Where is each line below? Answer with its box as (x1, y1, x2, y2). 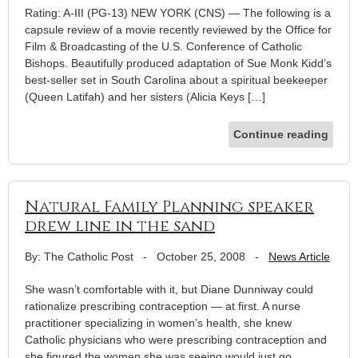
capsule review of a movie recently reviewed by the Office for (25, 22, 332, 36)
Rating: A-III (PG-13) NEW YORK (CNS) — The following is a (25, 6, 331, 19)
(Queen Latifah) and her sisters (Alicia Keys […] (25, 89, 265, 103)
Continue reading (233, 127, 328, 141)
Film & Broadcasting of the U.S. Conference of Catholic (25, 39, 302, 53)
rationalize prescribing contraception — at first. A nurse (25, 299, 300, 312)
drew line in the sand (25, 214, 215, 237)
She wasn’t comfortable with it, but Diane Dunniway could (25, 282, 313, 296)
